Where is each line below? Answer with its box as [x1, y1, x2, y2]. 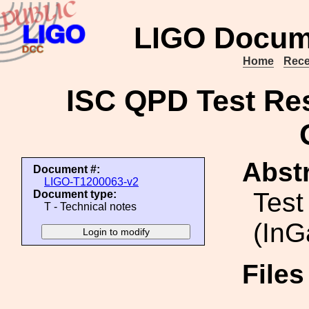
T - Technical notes [44, 201, 137, 212]
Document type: [33, 188, 117, 200]
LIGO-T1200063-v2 [44, 176, 139, 188]
